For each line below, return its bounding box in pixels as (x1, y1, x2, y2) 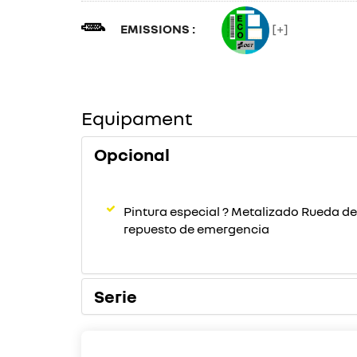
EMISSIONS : (120, 20, 198, 37)
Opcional (94, 143, 170, 165)
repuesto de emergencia (124, 221, 269, 237)
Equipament (81, 106, 193, 129)
